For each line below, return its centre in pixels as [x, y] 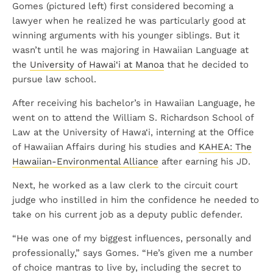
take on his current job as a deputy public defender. [127, 214]
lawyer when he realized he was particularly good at [129, 21]
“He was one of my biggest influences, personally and [132, 238]
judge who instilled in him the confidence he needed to [136, 200]
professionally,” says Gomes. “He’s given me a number [133, 253]
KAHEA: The [225, 147]
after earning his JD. [204, 161]
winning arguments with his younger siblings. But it [126, 35]
